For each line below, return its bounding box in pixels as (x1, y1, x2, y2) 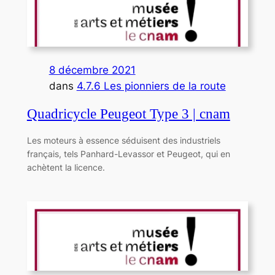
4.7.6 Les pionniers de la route (76, 80, 226, 93)
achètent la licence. (26, 161, 105, 172)
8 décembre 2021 (48, 64, 136, 77)
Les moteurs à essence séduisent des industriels (26, 134, 220, 145)
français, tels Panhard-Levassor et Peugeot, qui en (26, 148, 230, 159)
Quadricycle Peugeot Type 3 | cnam (26, 106, 230, 122)
